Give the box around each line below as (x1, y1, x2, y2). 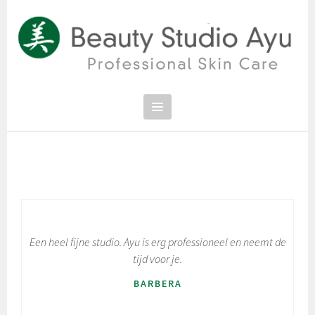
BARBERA (133, 277, 182, 290)
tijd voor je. (133, 252, 183, 266)
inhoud (6, 34, 39, 49)
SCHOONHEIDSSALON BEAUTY (8, 109, 314, 146)
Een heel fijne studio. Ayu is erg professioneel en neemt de (29, 235, 286, 249)
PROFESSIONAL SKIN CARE (7, 96, 139, 108)
